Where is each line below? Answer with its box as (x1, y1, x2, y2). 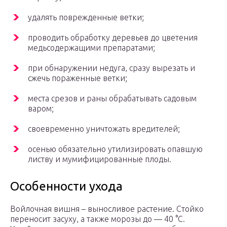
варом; (28, 104, 54, 113)
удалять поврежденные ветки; (28, 13, 144, 22)
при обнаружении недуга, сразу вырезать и (28, 63, 195, 73)
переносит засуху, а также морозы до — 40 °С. (10, 214, 185, 224)
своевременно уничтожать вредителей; (28, 124, 180, 134)
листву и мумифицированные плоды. (28, 155, 171, 164)
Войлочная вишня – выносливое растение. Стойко (10, 204, 204, 214)
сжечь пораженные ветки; (28, 73, 127, 83)
